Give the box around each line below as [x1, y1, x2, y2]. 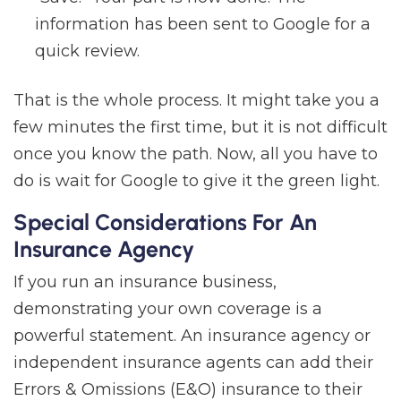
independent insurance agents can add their [13, 353, 373, 373]
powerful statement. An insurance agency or [13, 326, 371, 346]
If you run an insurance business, [13, 272, 277, 293]
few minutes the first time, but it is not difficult [13, 117, 388, 138]
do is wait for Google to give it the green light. [13, 171, 380, 192]
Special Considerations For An [13, 209, 317, 236]
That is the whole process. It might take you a [13, 90, 380, 111]
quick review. [35, 41, 140, 62]
